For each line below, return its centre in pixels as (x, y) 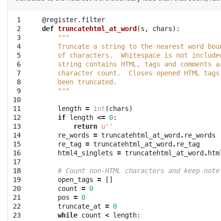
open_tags (75, 180)
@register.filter (74, 20)
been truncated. (79, 82)
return (85, 127)
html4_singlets (85, 153)
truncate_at (79, 206)
